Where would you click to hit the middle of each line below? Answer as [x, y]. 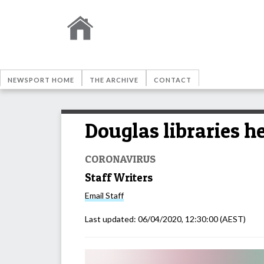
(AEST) [232, 219]
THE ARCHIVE [114, 80]
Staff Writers [119, 177]
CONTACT [173, 80]
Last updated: [111, 219]
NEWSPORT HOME [41, 80]
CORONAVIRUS [120, 158]
